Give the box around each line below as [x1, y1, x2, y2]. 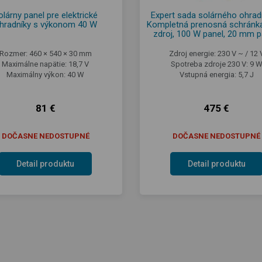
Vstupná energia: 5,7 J [179, 70, 254, 79]
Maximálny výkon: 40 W [6, 70, 85, 79]
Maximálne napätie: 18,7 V [2, 59, 89, 68]
